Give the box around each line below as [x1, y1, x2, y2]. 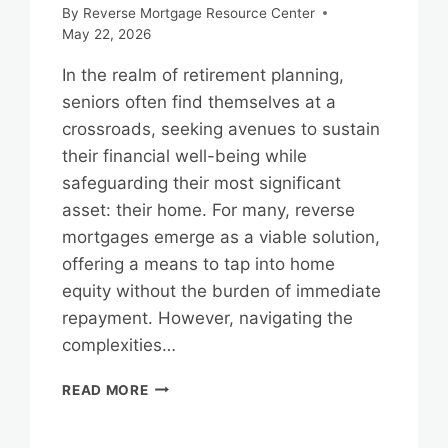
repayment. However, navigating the [62, 307, 354, 328]
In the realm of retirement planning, [62, 64, 345, 85]
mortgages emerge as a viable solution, [62, 226, 381, 247]
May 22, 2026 [62, 25, 152, 42]
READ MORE [62, 381, 149, 398]
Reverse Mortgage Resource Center [82, 4, 315, 21]
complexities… [62, 334, 177, 355]
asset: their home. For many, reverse [62, 199, 356, 220]
